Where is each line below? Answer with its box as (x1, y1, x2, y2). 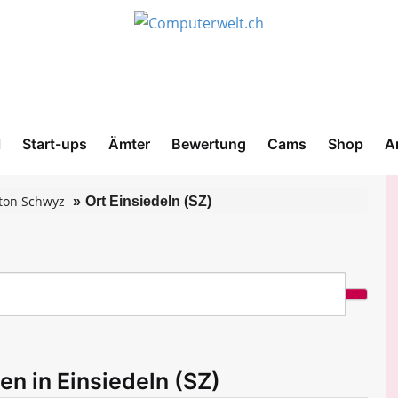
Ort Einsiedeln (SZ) (85, 194, 211, 209)
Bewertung (171, 135, 246, 153)
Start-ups (22, 135, 87, 153)
